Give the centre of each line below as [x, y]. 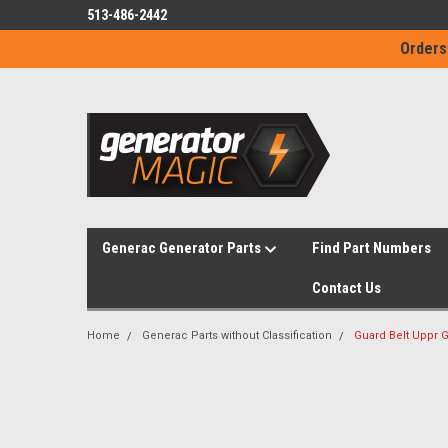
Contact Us [346, 288]
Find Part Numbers [371, 248]
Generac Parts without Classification [237, 335]
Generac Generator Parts [183, 248]
